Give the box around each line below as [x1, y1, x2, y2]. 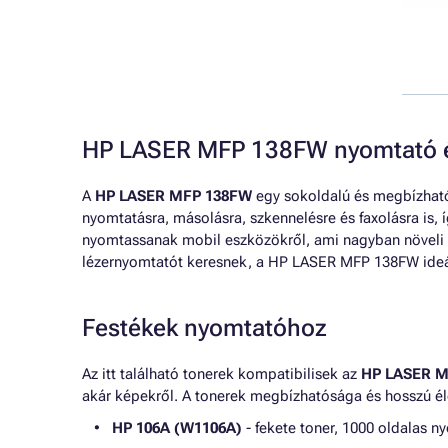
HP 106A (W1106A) [112, 419, 242, 437]
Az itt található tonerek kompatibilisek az [82, 365, 361, 383]
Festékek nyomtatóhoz [82, 314, 327, 342]
